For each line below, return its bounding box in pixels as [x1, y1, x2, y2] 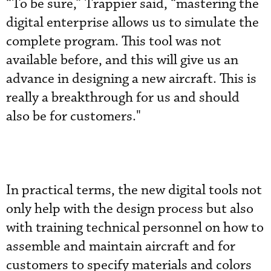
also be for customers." [6, 107, 141, 125]
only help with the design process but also [6, 200, 253, 218]
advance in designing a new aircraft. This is [6, 70, 256, 88]
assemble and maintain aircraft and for [6, 237, 235, 255]
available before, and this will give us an [6, 51, 238, 69]
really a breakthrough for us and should [6, 88, 240, 106]
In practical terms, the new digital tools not [6, 181, 262, 199]
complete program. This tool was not [6, 32, 221, 50]
